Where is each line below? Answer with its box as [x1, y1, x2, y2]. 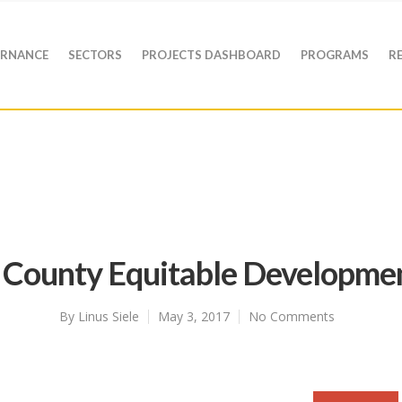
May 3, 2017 [157, 308, 230, 325]
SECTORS [68, 47, 122, 62]
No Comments [248, 308, 335, 325]
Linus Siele [77, 308, 139, 325]
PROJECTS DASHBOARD [142, 47, 281, 62]
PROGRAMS [301, 47, 369, 62]
